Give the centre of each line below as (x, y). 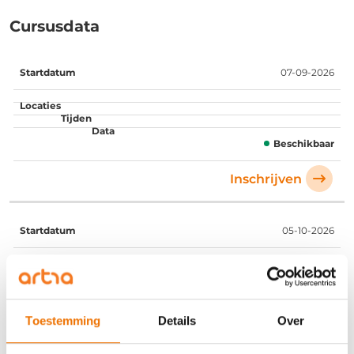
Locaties (131, 71)
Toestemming (63, 320)
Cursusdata (55, 26)
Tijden (190, 71)
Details (177, 320)
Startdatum (55, 71)
